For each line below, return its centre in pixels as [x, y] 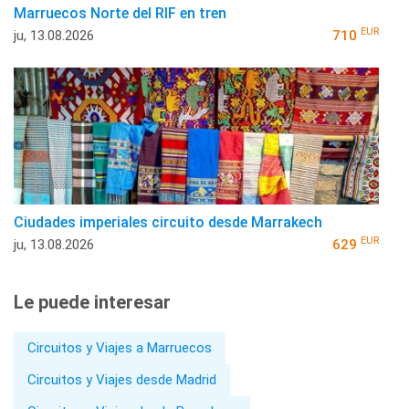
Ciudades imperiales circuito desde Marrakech [168, 222]
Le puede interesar [92, 302]
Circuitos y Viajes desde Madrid [122, 379]
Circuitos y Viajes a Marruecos [120, 347]
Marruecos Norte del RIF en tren [120, 13]
